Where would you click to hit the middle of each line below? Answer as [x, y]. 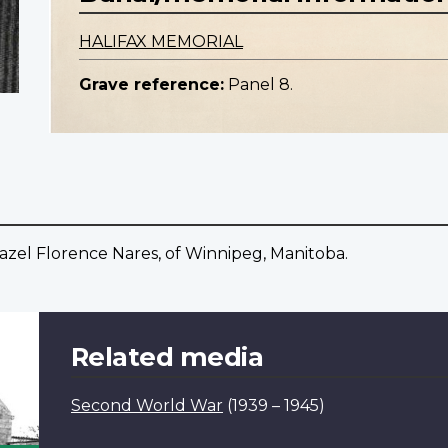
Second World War [146, 406]
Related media [167, 357]
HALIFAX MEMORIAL [161, 42]
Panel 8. [260, 85]
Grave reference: [151, 85]
